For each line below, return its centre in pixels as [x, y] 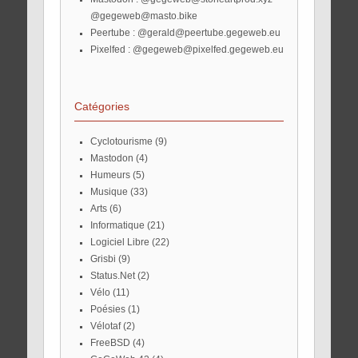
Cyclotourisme [125, 142]
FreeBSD [113, 343]
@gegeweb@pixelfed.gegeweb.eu [208, 50]
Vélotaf [108, 326]
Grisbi [106, 259]
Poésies [111, 310]
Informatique [118, 226]
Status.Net [115, 276]
